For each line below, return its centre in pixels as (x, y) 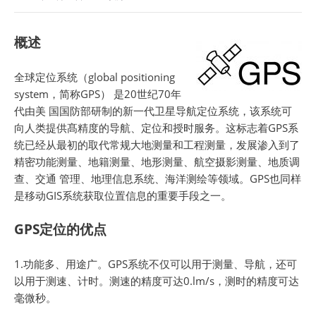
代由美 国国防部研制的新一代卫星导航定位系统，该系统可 (153, 111)
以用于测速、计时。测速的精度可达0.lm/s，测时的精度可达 (157, 281)
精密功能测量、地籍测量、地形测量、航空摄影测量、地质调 (157, 162)
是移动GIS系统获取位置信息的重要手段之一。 (123, 195)
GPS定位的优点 (60, 229)
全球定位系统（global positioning (95, 77)
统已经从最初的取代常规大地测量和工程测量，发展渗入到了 (157, 145)
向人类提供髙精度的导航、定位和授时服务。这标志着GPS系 (156, 128)
